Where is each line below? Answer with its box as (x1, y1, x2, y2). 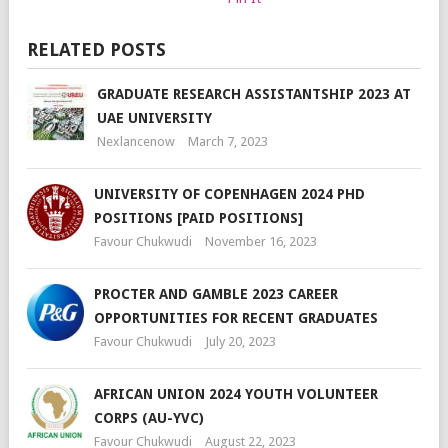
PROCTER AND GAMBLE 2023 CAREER (94, 285, 338, 302)
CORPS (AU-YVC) (94, 409, 204, 426)
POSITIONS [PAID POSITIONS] (94, 209, 303, 226)
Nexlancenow (97, 133, 175, 149)
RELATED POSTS (27, 38, 166, 60)
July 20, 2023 (205, 333, 276, 349)
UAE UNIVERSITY (97, 109, 212, 126)
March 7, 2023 (188, 133, 268, 149)
